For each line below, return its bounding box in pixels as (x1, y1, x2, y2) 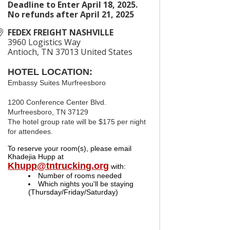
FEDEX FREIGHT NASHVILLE (8, 27, 114, 38)
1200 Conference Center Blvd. (8, 98, 109, 106)
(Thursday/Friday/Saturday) (28, 188, 119, 196)
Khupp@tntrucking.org (8, 161, 109, 171)
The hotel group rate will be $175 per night (8, 118, 146, 126)
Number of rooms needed (38, 171, 122, 180)
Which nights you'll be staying (38, 180, 134, 188)
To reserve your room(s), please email (8, 144, 132, 152)
